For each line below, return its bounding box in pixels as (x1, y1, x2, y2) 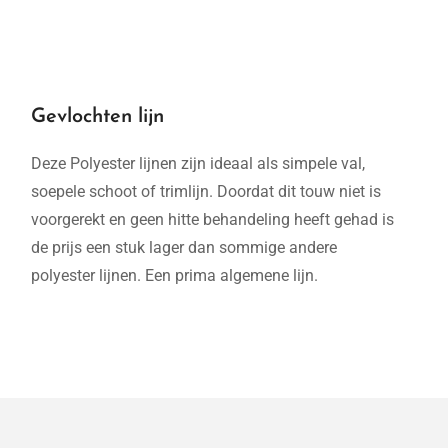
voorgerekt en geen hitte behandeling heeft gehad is (31, 210, 394, 229)
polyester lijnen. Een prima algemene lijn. (31, 266, 318, 285)
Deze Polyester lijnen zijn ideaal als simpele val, (31, 154, 365, 173)
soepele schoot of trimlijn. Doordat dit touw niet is (31, 182, 381, 201)
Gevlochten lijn (31, 107, 164, 127)
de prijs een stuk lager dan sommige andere (31, 238, 337, 257)
